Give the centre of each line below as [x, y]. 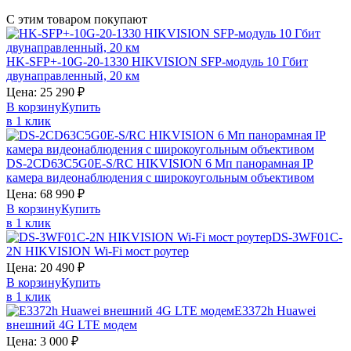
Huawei [296, 311]
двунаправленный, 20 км [73, 76]
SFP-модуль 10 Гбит [254, 62]
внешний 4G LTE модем [72, 325]
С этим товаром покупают [77, 20]
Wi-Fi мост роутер [141, 251]
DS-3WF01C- [307, 237]
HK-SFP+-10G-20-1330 [69, 62]
